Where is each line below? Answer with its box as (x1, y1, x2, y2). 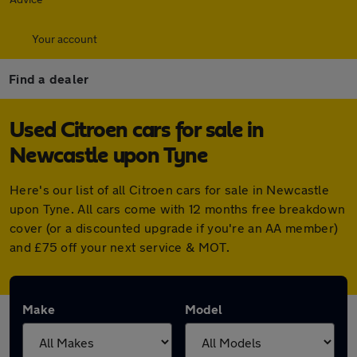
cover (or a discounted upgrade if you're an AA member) (10, 220, 339, 235)
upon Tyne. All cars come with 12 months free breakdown (10, 201, 346, 216)
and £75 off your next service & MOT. (10, 239, 229, 254)
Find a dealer (9, 71, 89, 86)
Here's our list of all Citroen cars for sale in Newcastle (10, 182, 330, 197)
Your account (32, 32, 97, 45)
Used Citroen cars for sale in (10, 120, 264, 142)
